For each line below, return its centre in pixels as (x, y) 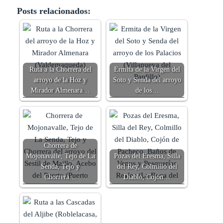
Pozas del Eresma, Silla (147, 156)
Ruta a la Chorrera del (60, 69)
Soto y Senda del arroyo (147, 80)
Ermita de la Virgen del (147, 69)
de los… (147, 90)
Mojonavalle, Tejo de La (60, 156)
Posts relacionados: (54, 11)
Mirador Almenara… (60, 90)
